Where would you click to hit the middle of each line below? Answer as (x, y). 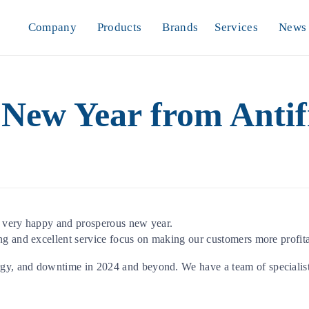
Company (52, 27)
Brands (180, 27)
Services (236, 27)
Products (119, 27)
